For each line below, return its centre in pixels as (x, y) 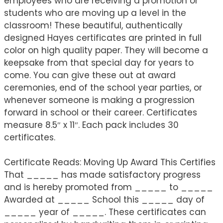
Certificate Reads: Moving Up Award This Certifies (110, 163)
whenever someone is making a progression (99, 100)
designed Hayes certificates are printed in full (103, 38)
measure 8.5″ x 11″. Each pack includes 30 (91, 125)
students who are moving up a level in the (95, 13)
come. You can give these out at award (90, 75)
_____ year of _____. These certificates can (105, 212)
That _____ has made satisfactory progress (102, 175)
